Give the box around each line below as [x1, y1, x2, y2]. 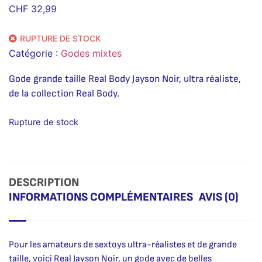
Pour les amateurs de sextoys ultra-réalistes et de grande [9, 239, 237, 250]
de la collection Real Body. [9, 88, 119, 100]
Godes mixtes [61, 47, 122, 60]
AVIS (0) [199, 189, 239, 204]
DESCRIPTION [9, 175, 79, 189]
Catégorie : [9, 47, 61, 60]
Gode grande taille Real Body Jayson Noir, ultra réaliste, [9, 73, 241, 85]
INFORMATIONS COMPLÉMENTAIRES [9, 189, 193, 204]
